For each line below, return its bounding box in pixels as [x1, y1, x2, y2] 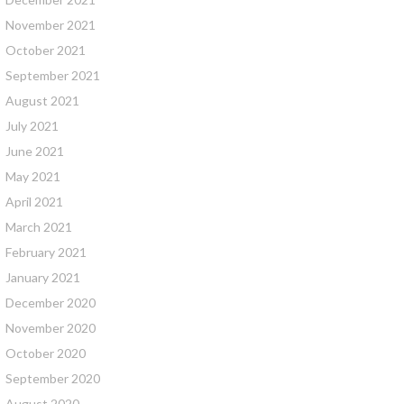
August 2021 [5, 93, 79, 108]
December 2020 [5, 295, 96, 310]
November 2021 [5, 17, 96, 32]
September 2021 [5, 68, 100, 83]
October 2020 [5, 345, 86, 361]
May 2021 [5, 169, 60, 184]
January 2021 [5, 270, 80, 285]
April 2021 [5, 194, 63, 209]
